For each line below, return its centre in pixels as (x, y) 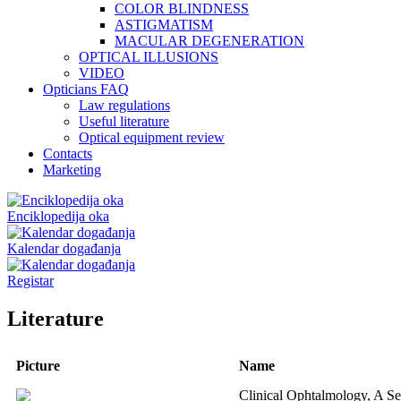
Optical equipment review (152, 137)
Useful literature (124, 121)
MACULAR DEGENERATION (209, 41)
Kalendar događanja (64, 248)
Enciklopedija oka (58, 216)
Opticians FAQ (86, 89)
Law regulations (124, 105)
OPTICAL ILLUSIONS (149, 57)
